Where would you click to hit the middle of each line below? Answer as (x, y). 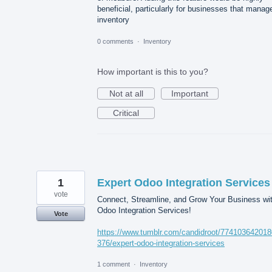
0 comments (115, 41)
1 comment (114, 264)
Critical (126, 113)
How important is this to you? (153, 71)
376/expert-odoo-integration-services (161, 243)
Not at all (126, 93)
